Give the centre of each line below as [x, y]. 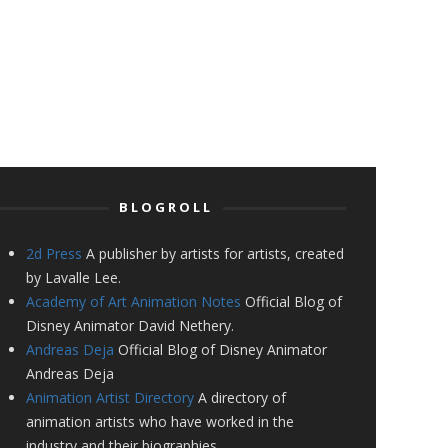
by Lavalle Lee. [73, 277]
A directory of [240, 397]
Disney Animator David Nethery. [130, 325]
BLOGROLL [166, 207]
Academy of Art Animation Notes [133, 301]
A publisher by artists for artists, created [213, 253]
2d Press [54, 253]
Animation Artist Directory [110, 397]
